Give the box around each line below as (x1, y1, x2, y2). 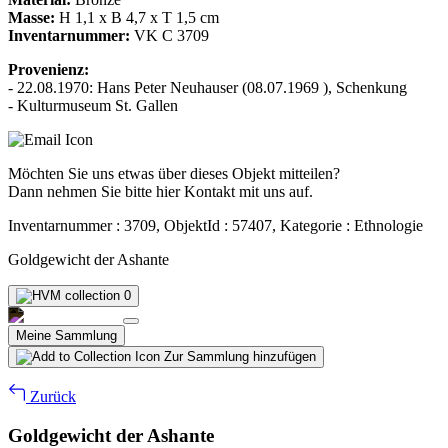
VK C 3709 (130, 26, 209, 44)
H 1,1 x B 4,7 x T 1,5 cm (55, 8, 219, 26)
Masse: (8, 8, 55, 26)
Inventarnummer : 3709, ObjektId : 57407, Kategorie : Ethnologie (8, 216, 423, 234)
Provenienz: (8, 60, 89, 78)
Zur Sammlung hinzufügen (164, 348, 316, 364)
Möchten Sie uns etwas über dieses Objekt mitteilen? (8, 164, 340, 182)
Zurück (26, 387, 76, 405)
